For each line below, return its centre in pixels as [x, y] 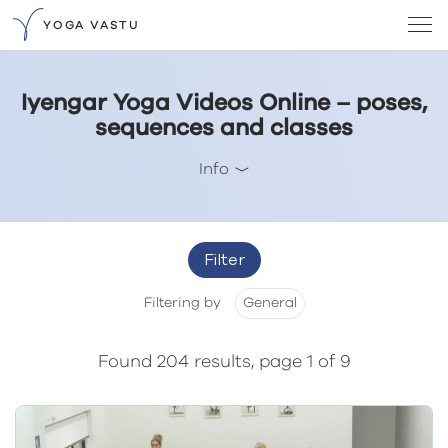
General [269, 303]
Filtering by [184, 303]
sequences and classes [224, 128]
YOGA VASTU [91, 25]
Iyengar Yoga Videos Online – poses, [224, 103]
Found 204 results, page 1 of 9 [224, 362]
